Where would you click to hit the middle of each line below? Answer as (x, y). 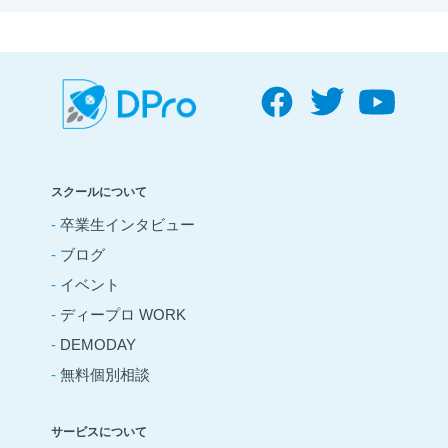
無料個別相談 (105, 374)
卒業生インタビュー (128, 224)
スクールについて (99, 191)
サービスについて (99, 431)
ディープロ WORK (123, 314)
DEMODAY (98, 344)
